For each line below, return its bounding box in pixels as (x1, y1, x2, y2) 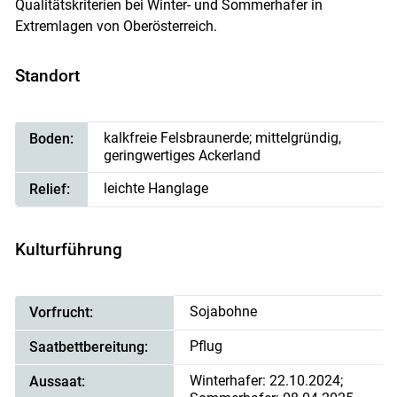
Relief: (28, 181, 70, 198)
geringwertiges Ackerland (104, 147, 261, 165)
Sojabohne (190, 302, 258, 320)
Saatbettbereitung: (28, 338, 148, 355)
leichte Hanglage (104, 180, 209, 198)
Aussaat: (28, 372, 85, 390)
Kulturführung (14, 238, 122, 260)
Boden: (28, 130, 74, 148)
